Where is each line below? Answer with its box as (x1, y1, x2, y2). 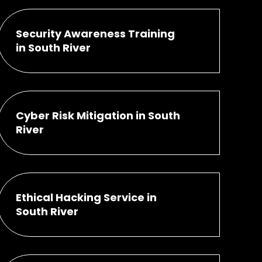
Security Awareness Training (15, 26, 175, 41)
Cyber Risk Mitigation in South (15, 108, 180, 123)
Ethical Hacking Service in (15, 189, 157, 205)
